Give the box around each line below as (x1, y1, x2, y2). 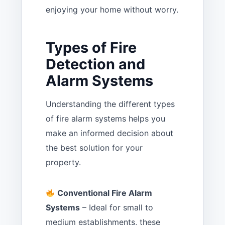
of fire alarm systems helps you (46, 114, 165, 124)
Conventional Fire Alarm (57, 188, 153, 198)
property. (46, 157, 81, 168)
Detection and (46, 55, 145, 73)
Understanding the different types (46, 99, 175, 109)
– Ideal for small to (80, 202, 153, 213)
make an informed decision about (46, 128, 173, 139)
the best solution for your (46, 143, 143, 153)
